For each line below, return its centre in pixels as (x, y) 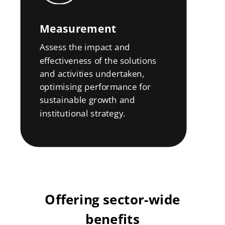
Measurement (78, 28)
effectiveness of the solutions (98, 60)
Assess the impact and (85, 47)
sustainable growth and (87, 100)
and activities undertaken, (92, 73)
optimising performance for (95, 87)
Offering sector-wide (113, 199)
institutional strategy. (82, 113)
